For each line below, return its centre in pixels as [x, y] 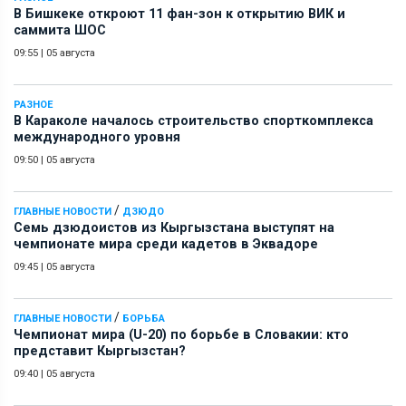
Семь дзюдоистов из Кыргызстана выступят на [174, 227]
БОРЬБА [144, 318]
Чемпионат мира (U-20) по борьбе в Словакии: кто [181, 334]
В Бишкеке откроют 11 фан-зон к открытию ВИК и [179, 14]
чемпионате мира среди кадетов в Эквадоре [166, 244]
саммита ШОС [60, 30]
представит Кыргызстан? [100, 351]
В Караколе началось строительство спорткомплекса [193, 121]
